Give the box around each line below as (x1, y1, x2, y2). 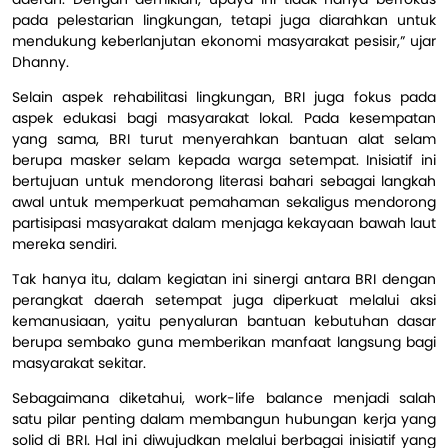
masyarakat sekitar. (12, 352, 146, 373)
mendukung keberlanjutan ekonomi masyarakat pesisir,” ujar (12, 30, 436, 51)
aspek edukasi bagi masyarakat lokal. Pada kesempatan (12, 107, 436, 128)
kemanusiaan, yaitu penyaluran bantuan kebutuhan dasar (12, 310, 436, 331)
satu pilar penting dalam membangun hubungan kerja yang (12, 408, 436, 429)
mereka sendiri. (12, 233, 121, 254)
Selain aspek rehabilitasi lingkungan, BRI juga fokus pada (12, 86, 436, 107)
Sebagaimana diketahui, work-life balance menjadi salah (12, 387, 436, 408)
